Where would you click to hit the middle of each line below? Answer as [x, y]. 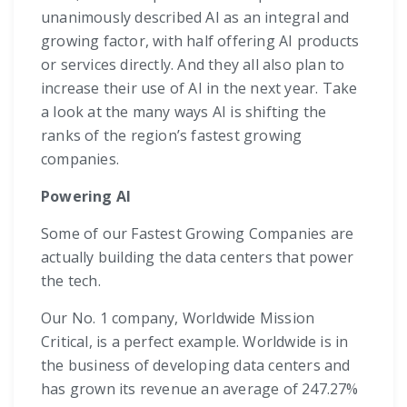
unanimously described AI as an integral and [195, 17]
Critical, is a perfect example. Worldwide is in [195, 341]
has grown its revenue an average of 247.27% [200, 388]
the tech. [71, 280]
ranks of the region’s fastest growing [172, 135]
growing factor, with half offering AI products [200, 40]
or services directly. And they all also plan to [193, 64]
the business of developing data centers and [196, 365]
